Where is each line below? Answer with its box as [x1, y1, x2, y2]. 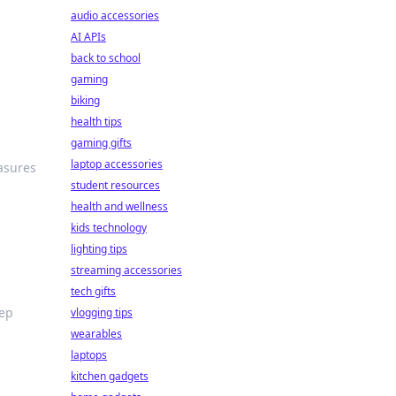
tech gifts [71, 284, 116, 299]
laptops [71, 347, 107, 362]
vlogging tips [71, 305, 133, 320]
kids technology [71, 220, 147, 235]
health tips [71, 114, 122, 129]
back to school [71, 50, 141, 65]
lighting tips [71, 241, 127, 256]
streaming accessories [71, 263, 182, 278]
